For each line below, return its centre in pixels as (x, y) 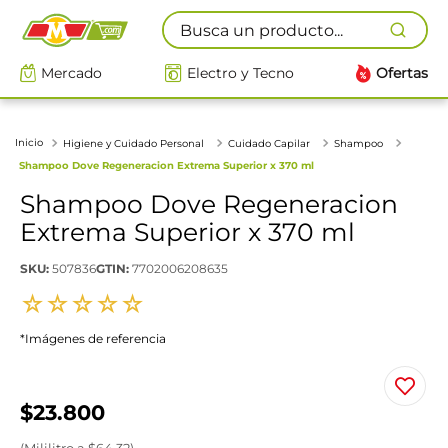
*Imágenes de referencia (93, 338)
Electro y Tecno (240, 73)
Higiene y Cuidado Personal (133, 143)
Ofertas (402, 73)
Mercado (71, 73)
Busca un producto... (243, 18)
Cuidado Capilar (269, 143)
